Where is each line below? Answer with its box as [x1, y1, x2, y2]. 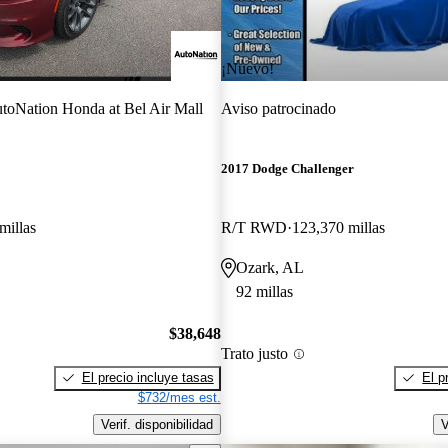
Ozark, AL [235, 259, 304, 277]
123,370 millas [291, 219, 385, 237]
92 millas [235, 283, 293, 301]
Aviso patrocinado [220, 99, 336, 117]
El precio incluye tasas [81, 369, 214, 385]
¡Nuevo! [220, 59, 274, 77]
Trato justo [220, 345, 288, 363]
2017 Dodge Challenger [220, 161, 354, 177]
